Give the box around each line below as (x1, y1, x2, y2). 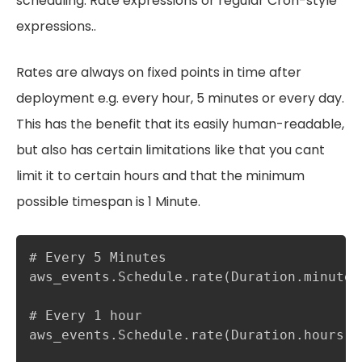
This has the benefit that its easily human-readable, (16, 114, 344, 133)
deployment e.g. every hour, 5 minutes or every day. (16, 88, 344, 107)
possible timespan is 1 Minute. (16, 192, 200, 211)
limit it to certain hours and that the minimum (16, 166, 305, 185)
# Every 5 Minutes (29, 249, 166, 265)
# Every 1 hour (29, 307, 142, 323)
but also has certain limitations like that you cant (16, 140, 325, 159)
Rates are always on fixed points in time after (16, 62, 301, 82)
